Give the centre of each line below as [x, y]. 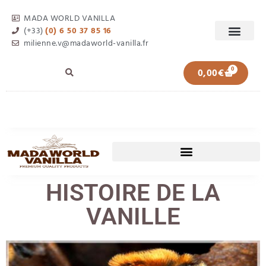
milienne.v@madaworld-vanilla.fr [86, 43]
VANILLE [133, 216]
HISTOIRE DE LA [133, 193]
